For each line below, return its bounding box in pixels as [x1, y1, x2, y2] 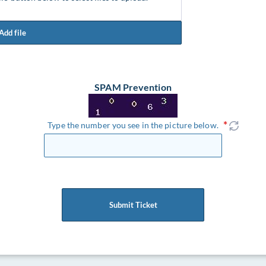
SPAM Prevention [94, 81, 172, 93]
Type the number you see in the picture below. [47, 120, 218, 130]
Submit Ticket [109, 200, 157, 210]
